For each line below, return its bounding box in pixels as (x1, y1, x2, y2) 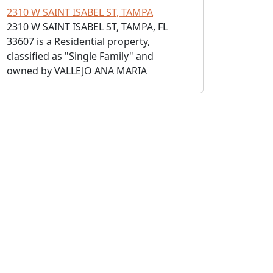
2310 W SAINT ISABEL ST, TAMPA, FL (7, 20, 168, 34)
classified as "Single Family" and (7, 49, 154, 63)
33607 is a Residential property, (7, 35, 150, 48)
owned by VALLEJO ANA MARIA (7, 64, 147, 77)
